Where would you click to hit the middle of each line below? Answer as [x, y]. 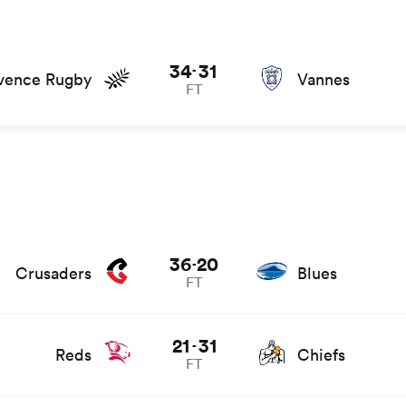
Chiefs [321, 354]
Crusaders [53, 273]
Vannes [323, 80]
